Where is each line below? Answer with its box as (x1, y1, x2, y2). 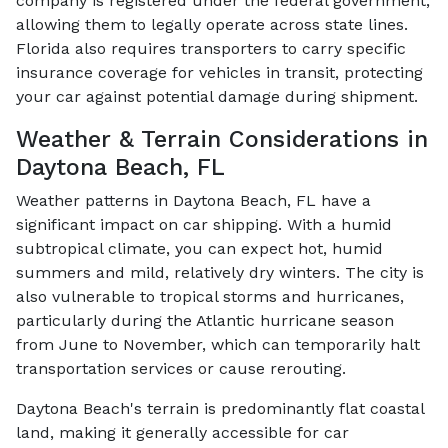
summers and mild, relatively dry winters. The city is (16, 262, 424, 282)
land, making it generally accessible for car (16, 422, 349, 442)
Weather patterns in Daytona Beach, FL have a (16, 190, 371, 210)
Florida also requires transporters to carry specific (16, 38, 406, 58)
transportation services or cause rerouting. (16, 358, 346, 378)
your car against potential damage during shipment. (16, 86, 418, 106)
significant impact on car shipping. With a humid (16, 214, 392, 234)
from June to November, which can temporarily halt (16, 334, 420, 354)
